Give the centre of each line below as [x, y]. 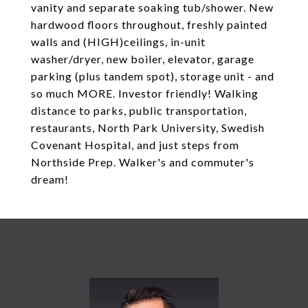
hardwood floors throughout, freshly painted [149, 24]
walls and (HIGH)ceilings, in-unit [118, 42]
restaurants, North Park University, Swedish [148, 128]
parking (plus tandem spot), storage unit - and [153, 76]
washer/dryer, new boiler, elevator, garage [143, 59]
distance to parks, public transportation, [139, 110]
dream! [50, 179]
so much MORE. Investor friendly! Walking [145, 93]
